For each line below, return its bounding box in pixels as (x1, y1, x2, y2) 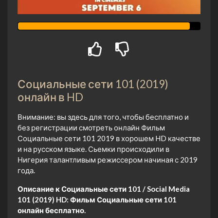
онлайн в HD (18, 90, 83, 104)
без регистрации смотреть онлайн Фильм (18, 123, 165, 132)
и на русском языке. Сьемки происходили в (18, 144, 169, 153)
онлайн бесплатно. (18, 205, 86, 215)
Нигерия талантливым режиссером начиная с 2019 (18, 155, 198, 164)
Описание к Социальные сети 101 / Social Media (18, 184, 190, 193)
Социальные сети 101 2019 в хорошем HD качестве (18, 133, 200, 143)
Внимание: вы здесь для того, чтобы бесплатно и (18, 112, 189, 121)
